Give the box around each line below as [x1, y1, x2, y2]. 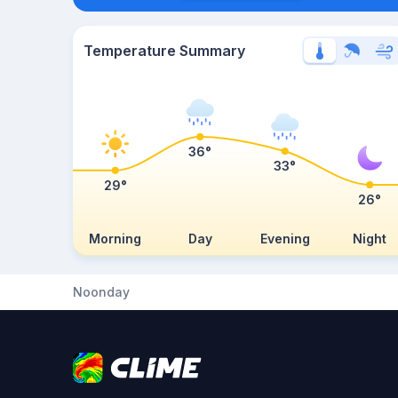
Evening [259, 231, 310, 246]
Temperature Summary [84, 42, 245, 60]
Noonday [73, 284, 130, 299]
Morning [89, 231, 142, 246]
